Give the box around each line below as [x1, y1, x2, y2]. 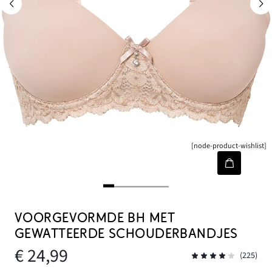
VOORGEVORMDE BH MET [15, 210, 175, 226]
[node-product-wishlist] [191, 140, 267, 152]
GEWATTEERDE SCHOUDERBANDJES [15, 226, 238, 242]
